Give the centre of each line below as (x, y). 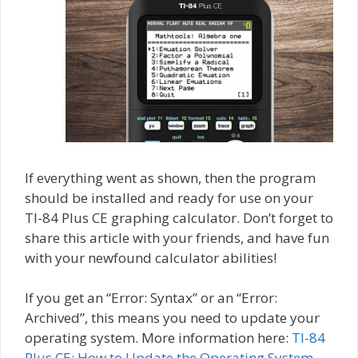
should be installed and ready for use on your (169, 197)
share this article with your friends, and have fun (177, 237)
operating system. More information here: (158, 338)
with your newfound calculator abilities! (151, 257)
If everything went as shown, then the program (170, 177)
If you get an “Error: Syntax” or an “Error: (151, 298)
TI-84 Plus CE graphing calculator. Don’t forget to (179, 217)
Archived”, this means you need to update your (172, 318)
